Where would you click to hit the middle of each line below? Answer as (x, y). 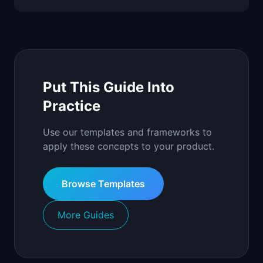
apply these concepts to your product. (129, 146)
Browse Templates (103, 184)
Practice (72, 106)
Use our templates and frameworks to (127, 132)
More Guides (86, 215)
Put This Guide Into (109, 87)
